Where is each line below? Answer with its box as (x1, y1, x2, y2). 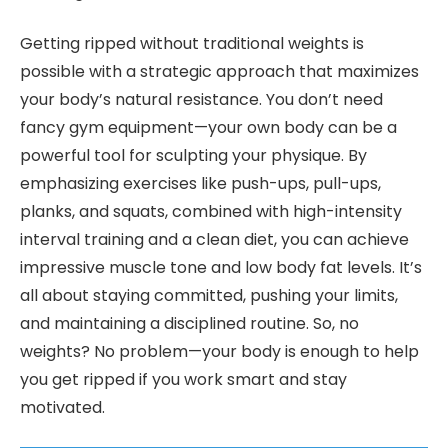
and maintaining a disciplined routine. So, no (20, 312, 359, 336)
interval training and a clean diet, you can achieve (20, 228, 409, 252)
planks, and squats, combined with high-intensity (20, 200, 402, 224)
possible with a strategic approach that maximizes (20, 60, 419, 84)
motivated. (20, 396, 105, 420)
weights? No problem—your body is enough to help (20, 340, 419, 364)
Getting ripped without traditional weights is (20, 32, 364, 56)
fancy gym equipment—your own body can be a (20, 116, 397, 140)
